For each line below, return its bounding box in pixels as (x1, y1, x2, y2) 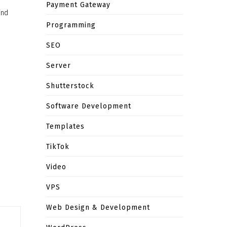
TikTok (46, 142, 69, 151)
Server (46, 61, 71, 70)
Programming (46, 21, 96, 29)
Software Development (46, 102, 131, 110)
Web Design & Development (46, 203, 150, 212)
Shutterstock (46, 82, 94, 90)
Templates (46, 122, 85, 131)
